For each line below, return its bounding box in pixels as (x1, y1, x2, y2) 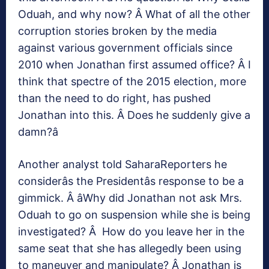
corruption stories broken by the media (18, 25, 217, 38)
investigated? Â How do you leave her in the (18, 225, 244, 238)
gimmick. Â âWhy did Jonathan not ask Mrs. (18, 192, 242, 205)
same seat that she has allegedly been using (18, 242, 241, 255)
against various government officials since (18, 41, 232, 55)
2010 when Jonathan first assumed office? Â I (18, 58, 251, 71)
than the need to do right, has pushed (18, 92, 211, 105)
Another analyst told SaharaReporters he (18, 158, 227, 171)
